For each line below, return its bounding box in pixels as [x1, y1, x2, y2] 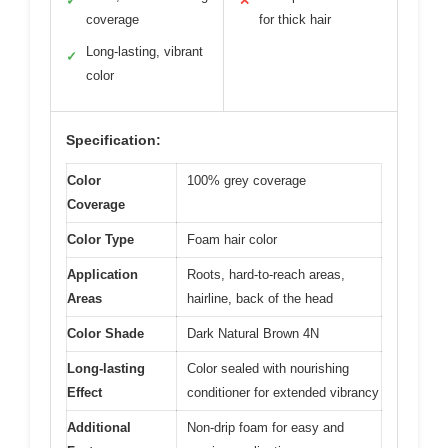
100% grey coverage [187, 172, 306, 188]
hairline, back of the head [187, 290, 333, 306]
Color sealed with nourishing [187, 360, 349, 376]
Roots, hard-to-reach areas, [187, 266, 345, 282]
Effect [67, 384, 102, 400]
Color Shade [67, 325, 144, 341]
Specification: [66, 131, 161, 148]
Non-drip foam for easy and [187, 419, 344, 435]
